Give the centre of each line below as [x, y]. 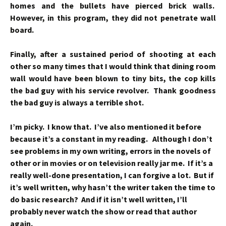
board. [22, 30]
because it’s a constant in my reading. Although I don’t [111, 139]
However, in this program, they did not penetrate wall [113, 18]
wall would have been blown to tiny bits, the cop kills [113, 78]
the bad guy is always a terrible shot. [77, 102]
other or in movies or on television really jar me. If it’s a [111, 163]
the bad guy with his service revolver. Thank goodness [113, 90]
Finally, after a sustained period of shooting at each [113, 54]
